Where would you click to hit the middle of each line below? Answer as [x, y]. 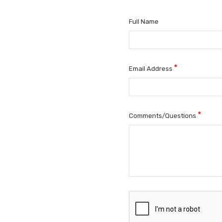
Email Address [151, 68]
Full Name [144, 21]
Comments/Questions [163, 115]
